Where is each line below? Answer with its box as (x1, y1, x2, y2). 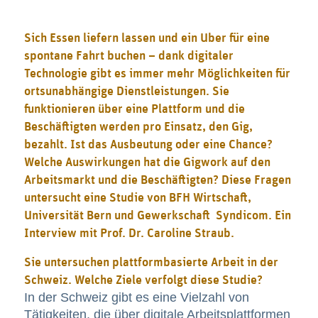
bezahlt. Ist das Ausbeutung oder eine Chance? (23, 138, 273, 152)
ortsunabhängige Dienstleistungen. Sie (23, 85, 229, 99)
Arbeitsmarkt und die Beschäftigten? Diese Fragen (23, 174, 291, 187)
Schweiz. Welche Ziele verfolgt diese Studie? (23, 273, 263, 287)
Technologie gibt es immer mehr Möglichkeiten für (23, 67, 290, 81)
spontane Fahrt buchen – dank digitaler (23, 50, 234, 63)
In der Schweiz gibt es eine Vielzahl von (23, 290, 249, 305)
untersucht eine (23, 192, 109, 205)
